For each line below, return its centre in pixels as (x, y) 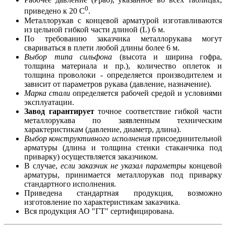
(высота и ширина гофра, (167, 56)
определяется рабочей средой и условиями (146, 93)
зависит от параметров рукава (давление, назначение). (118, 84)
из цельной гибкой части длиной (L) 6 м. (95, 29)
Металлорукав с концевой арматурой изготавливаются (123, 20)
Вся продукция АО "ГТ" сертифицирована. (99, 211)
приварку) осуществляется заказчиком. (91, 156)
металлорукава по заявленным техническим (123, 120)
